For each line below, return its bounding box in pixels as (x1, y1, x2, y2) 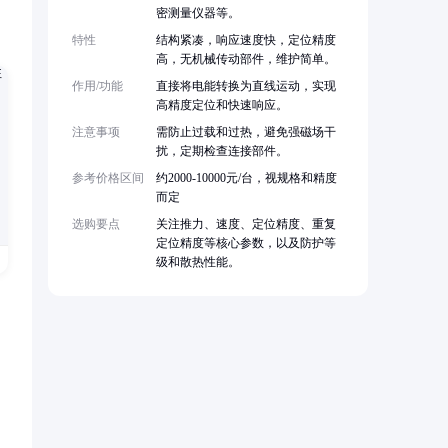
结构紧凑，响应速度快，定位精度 (156, 33, 336, 48)
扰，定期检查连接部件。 (156, 144, 288, 159)
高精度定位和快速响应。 (156, 98, 288, 113)
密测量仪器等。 (156, 6, 240, 21)
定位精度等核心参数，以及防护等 (156, 236, 336, 251)
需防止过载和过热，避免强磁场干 (156, 125, 336, 140)
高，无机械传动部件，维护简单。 (156, 52, 336, 67)
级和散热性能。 (156, 255, 240, 270)
